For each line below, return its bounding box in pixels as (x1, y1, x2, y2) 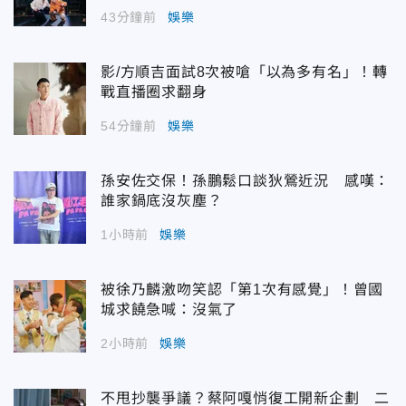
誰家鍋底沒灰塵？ (101, 193, 223, 209)
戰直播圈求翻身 (101, 84, 208, 101)
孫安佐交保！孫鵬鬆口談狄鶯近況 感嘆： (101, 173, 391, 189)
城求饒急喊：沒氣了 (101, 302, 238, 318)
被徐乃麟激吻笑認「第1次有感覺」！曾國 (101, 282, 384, 298)
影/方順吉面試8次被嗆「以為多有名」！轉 (101, 64, 388, 81)
